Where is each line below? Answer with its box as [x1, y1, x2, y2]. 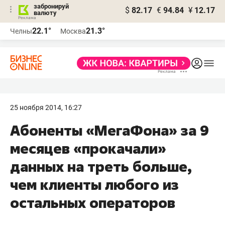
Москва [60, 27, 86, 35]
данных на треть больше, [10, 157, 192, 176]
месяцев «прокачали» [10, 139, 166, 158]
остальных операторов [10, 193, 175, 212]
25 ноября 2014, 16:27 [10, 103, 82, 111]
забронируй [34, 3, 69, 10]
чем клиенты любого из [10, 175, 179, 194]
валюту [34, 9, 57, 17]
